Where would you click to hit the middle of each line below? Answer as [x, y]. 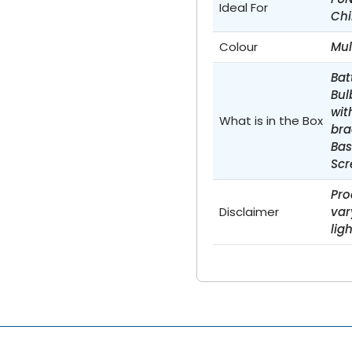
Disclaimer [249, 212]
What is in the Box [271, 121]
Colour [238, 47]
